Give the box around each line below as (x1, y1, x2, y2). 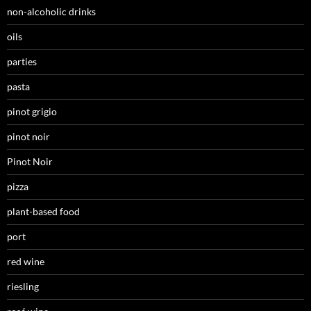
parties (7, 55, 37, 67)
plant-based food (7, 205, 80, 217)
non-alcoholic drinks (7, 5, 96, 17)
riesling (7, 280, 39, 292)
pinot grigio (7, 105, 57, 117)
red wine (7, 255, 44, 267)
